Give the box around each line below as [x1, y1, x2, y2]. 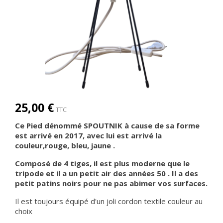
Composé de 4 [15, 158, 68, 168]
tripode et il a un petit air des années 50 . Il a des [15, 168, 198, 178]
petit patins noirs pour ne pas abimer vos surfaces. [15, 178, 208, 188]
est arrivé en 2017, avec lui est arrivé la [15, 130, 162, 140]
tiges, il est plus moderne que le [68, 158, 190, 168]
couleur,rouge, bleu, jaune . [15, 140, 115, 150]
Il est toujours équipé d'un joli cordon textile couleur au [15, 196, 203, 206]
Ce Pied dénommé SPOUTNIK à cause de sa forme [15, 120, 200, 130]
